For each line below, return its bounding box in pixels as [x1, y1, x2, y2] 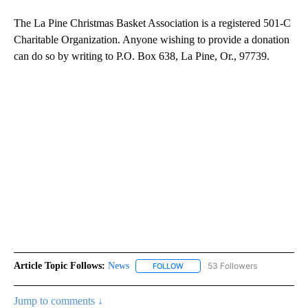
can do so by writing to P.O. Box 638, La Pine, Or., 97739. [14, 50, 269, 63]
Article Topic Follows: [14, 261, 105, 272]
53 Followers [208, 261, 257, 272]
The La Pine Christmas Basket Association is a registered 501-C [14, 17, 291, 30]
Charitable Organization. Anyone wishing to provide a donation [14, 34, 289, 46]
